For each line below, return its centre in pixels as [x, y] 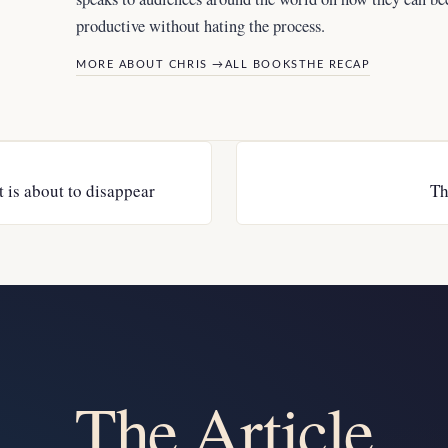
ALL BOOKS [261, 65]
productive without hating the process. [200, 26]
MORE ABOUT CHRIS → [150, 65]
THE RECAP [334, 65]
